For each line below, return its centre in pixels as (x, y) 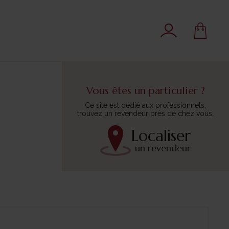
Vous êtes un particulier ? (145, 90)
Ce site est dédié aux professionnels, (145, 105)
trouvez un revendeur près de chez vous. (145, 113)
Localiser (161, 135)
